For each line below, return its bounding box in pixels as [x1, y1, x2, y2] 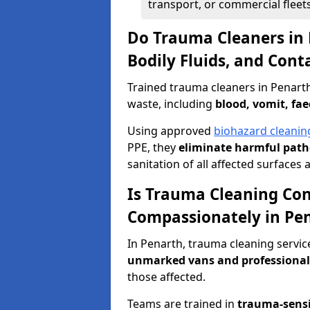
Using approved [127, 123, 214, 138]
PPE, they [127, 140, 179, 155]
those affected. [127, 269, 206, 284]
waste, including [127, 96, 215, 111]
